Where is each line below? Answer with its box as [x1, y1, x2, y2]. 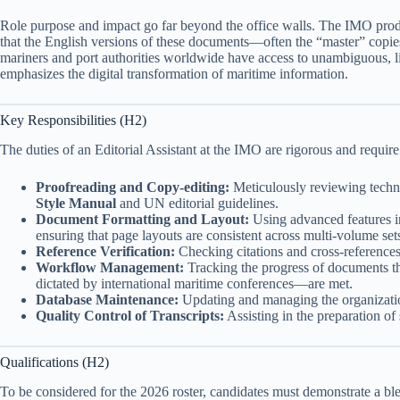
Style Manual [36, 196, 116, 212]
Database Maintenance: [36, 292, 179, 308]
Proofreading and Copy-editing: [36, 179, 229, 196]
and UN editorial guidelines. [116, 196, 279, 212]
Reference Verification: [36, 244, 175, 260]
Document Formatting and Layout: [36, 212, 249, 228]
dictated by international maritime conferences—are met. [36, 276, 353, 292]
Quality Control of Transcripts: [36, 308, 224, 324]
